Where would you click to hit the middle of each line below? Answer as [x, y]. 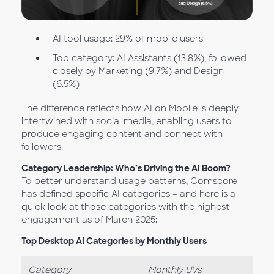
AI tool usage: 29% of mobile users [128, 38]
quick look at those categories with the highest [125, 207]
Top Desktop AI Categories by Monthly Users [114, 241]
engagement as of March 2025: [89, 220]
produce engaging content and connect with [122, 134]
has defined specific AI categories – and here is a [128, 194]
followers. [42, 147]
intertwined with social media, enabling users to [127, 121]
